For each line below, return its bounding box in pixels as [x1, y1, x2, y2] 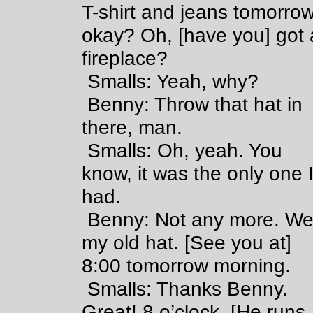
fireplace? [82, 47, 168, 69]
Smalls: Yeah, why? [54, 70, 259, 92]
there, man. [82, 116, 183, 138]
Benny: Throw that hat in [54, 93, 303, 115]
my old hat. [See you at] [82, 231, 292, 254]
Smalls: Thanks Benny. [54, 277, 288, 300]
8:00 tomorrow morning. [82, 254, 291, 277]
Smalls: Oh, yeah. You [54, 139, 282, 161]
